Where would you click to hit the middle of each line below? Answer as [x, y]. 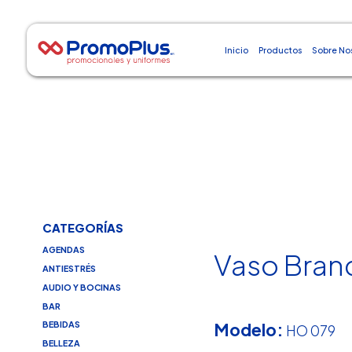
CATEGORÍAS [82, 228]
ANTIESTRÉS [69, 269]
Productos [280, 50]
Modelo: [249, 329]
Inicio [236, 50]
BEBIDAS [61, 324]
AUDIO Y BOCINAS [81, 287]
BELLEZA [61, 343]
